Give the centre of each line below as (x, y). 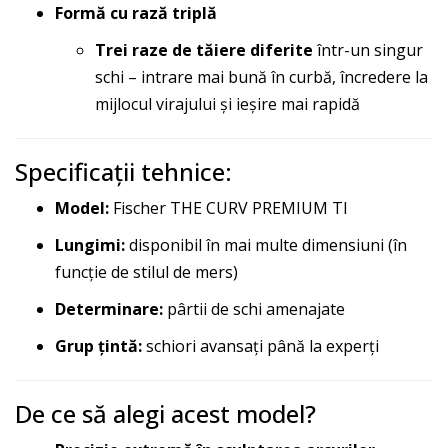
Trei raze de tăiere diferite (204, 49)
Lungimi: (90, 244)
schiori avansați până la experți (260, 345)
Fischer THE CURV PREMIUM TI (228, 207)
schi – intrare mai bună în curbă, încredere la (261, 76)
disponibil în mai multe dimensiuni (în (266, 244)
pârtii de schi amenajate (254, 308)
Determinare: (109, 308)
